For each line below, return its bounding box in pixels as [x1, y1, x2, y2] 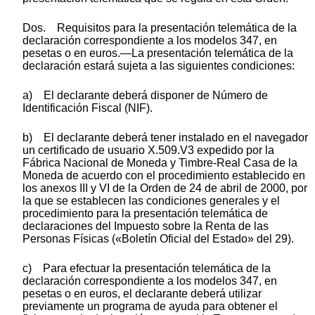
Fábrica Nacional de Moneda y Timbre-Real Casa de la [22, 157, 297, 169]
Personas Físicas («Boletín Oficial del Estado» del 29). [22, 233, 294, 245]
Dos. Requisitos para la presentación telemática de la [22, 22, 297, 34]
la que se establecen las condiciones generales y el [22, 195, 280, 207]
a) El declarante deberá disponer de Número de [22, 89, 268, 102]
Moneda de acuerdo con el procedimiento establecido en [22, 169, 305, 182]
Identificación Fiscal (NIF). [22, 102, 153, 115]
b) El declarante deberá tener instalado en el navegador [22, 131, 308, 144]
